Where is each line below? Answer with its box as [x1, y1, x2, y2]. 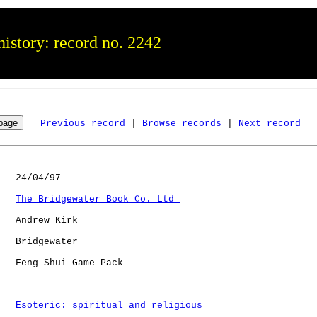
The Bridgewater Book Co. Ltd [16, 193, 180, 204]
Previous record [40, 117, 125, 129]
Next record [238, 117, 301, 129]
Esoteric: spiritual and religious [16, 299, 202, 311]
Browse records [142, 117, 221, 129]
